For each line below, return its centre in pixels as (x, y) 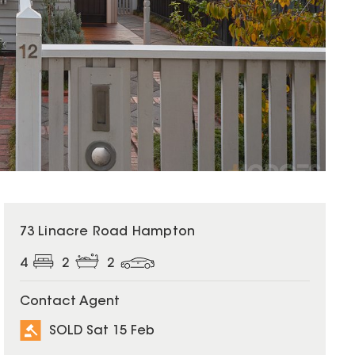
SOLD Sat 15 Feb (101, 331)
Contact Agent (69, 302)
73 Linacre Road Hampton (107, 232)
